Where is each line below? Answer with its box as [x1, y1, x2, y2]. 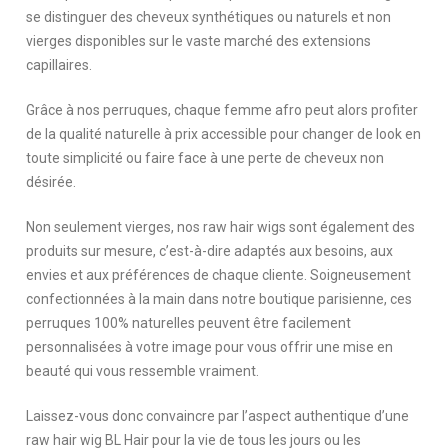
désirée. [26, 173, 80, 190]
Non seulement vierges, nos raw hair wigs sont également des [26, 218, 416, 235]
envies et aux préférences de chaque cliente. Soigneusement [26, 266, 412, 283]
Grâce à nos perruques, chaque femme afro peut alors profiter [26, 101, 419, 118]
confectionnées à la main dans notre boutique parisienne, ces [26, 290, 413, 307]
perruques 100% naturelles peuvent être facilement [26, 314, 352, 331]
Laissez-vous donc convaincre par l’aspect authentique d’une [26, 407, 410, 424]
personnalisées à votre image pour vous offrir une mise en [26, 338, 394, 355]
